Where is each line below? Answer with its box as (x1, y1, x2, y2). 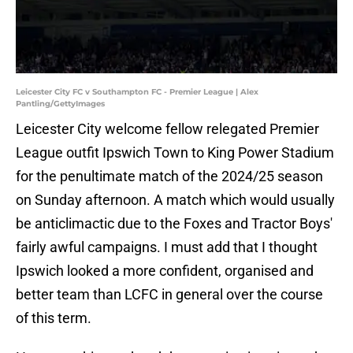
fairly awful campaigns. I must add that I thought (16, 239, 318, 256)
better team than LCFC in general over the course (16, 286, 323, 303)
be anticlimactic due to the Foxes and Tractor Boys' (16, 215, 333, 232)
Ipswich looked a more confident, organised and (16, 262, 314, 280)
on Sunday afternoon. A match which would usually (16, 191, 335, 209)
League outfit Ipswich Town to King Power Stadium (16, 144, 334, 162)
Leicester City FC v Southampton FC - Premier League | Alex (16, 87, 258, 98)
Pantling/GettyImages (16, 98, 105, 110)
